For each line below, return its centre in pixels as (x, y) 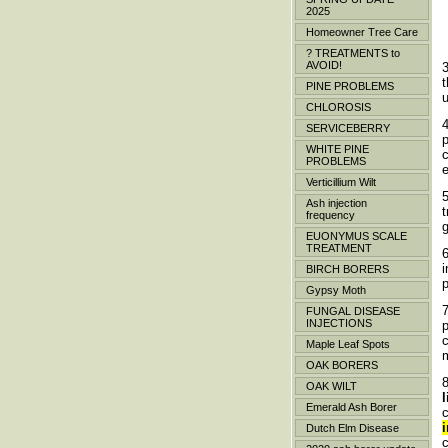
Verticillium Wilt (341, 182)
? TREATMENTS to (353, 53)
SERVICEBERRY (348, 128)
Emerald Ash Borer (351, 407)
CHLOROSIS (338, 107)
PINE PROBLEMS (350, 86)
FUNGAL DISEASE (353, 311)
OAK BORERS (342, 365)
